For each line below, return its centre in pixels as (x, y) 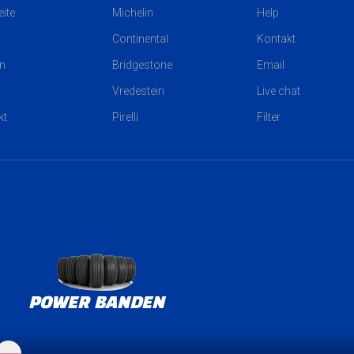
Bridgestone (143, 65)
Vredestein (139, 91)
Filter (268, 117)
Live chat (278, 91)
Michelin (133, 13)
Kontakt (276, 39)
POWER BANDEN (96, 303)
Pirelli (126, 117)
